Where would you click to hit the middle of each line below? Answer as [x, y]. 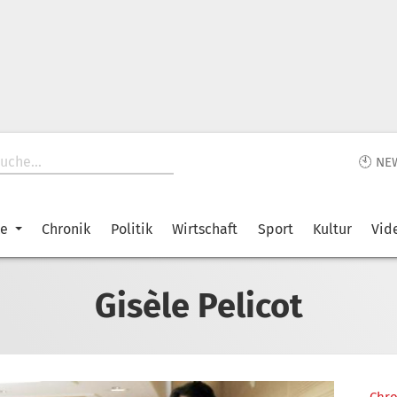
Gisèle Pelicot [198, 305]
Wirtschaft [205, 229]
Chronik [66, 229]
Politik [131, 229]
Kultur [332, 229]
